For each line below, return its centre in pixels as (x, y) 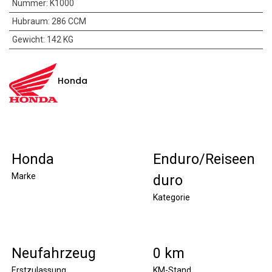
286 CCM (69, 21)
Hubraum (30, 21)
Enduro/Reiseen (204, 159)
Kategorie (172, 197)
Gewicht (27, 39)
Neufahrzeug (54, 253)
